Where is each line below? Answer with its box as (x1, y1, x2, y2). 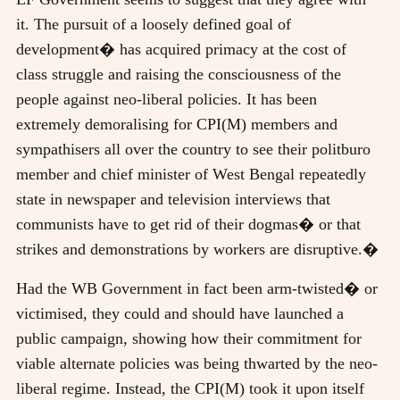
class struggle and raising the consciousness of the (16, 64, 341, 83)
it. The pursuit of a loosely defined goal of (16, 14, 291, 33)
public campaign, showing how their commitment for (16, 329, 362, 347)
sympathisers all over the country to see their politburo (16, 139, 371, 158)
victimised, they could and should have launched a (16, 304, 344, 322)
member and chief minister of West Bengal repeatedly (16, 164, 366, 183)
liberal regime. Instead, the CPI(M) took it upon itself (16, 379, 364, 397)
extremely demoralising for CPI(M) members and (16, 114, 337, 133)
